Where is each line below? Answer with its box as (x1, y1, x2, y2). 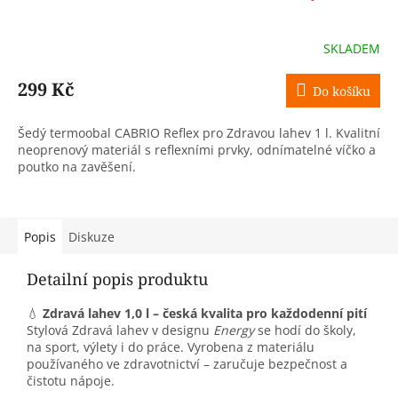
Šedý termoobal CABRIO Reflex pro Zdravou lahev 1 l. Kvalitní (18, 124, 380, 142)
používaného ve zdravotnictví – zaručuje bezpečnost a (27, 355, 347, 373)
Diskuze (68, 228, 115, 246)
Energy (213, 322, 254, 339)
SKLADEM (323, 39, 380, 57)
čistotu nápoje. (27, 372, 115, 390)
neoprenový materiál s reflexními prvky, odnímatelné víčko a (18, 141, 376, 159)
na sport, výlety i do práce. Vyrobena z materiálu (27, 338, 314, 356)
